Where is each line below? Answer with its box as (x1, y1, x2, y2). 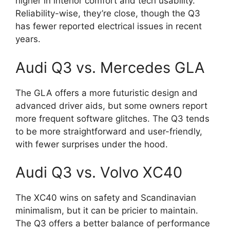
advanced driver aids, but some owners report (15, 100, 207, 111)
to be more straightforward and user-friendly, (15, 126, 202, 137)
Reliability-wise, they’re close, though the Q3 (15, 8, 200, 19)
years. (15, 34, 41, 45)
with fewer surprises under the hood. (15, 139, 168, 149)
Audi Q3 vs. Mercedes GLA (15, 58, 205, 76)
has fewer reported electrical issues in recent (15, 21, 202, 32)
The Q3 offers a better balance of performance (15, 218, 210, 229)
